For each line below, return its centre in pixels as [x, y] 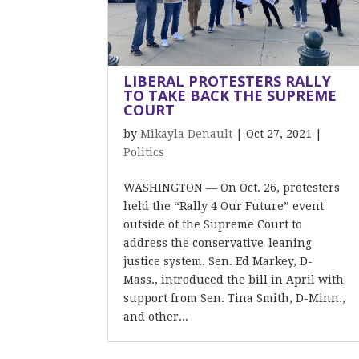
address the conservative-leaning [218, 243]
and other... [156, 317]
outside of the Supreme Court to [213, 224]
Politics [144, 152]
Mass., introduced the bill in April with [234, 280]
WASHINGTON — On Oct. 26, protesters [232, 188]
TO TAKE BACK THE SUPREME [230, 95]
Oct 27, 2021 [279, 134]
